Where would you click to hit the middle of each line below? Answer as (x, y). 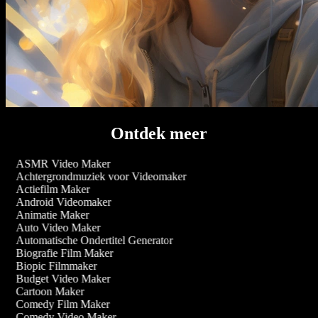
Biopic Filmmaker (54, 266)
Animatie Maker (50, 215)
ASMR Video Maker (60, 164)
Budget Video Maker (60, 279)
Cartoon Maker (47, 292)
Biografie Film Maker (62, 253)
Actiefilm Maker (50, 190)
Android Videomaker (61, 202)
